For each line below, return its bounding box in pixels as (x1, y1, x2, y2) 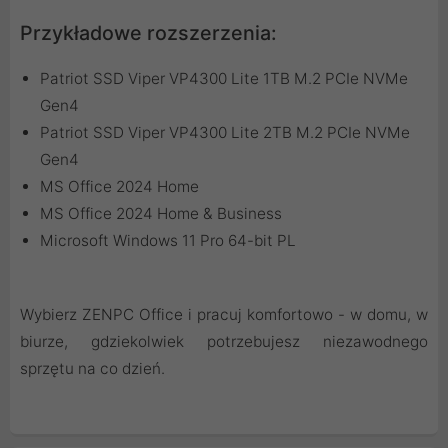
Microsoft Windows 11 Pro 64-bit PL (40, 230, 296, 250)
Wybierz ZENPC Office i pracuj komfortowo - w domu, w (20, 304, 428, 324)
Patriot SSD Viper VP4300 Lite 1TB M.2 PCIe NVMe (40, 68, 408, 88)
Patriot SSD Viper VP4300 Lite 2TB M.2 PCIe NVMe (40, 122, 410, 142)
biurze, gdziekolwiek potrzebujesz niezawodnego (20, 331, 428, 351)
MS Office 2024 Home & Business (40, 203, 282, 223)
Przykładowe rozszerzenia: (20, 20, 277, 45)
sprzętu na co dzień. (20, 358, 165, 378)
